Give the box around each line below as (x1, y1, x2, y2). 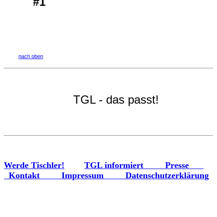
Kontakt (9, 170, 62, 181)
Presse (165, 160, 203, 170)
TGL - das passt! (73, 93, 159, 107)
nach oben (18, 53, 43, 60)
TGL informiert (84, 160, 165, 170)
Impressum (62, 170, 125, 181)
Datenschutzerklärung (125, 170, 209, 181)
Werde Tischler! (4, 160, 64, 170)
